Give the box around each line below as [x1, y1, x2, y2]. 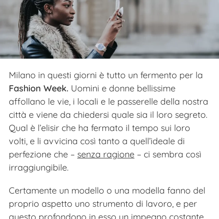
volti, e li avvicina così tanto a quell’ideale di [9, 135, 185, 147]
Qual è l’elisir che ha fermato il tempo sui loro [9, 122, 190, 133]
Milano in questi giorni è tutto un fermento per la [9, 69, 203, 81]
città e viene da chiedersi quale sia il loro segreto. [9, 109, 207, 120]
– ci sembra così [134, 148, 201, 160]
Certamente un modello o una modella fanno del [9, 184, 205, 196]
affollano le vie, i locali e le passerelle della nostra [9, 95, 208, 107]
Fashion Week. [9, 82, 68, 94]
